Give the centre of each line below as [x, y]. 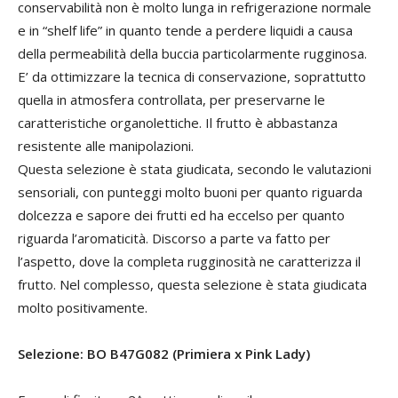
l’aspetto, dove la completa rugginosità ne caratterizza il [189, 261]
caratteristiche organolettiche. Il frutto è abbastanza [178, 123]
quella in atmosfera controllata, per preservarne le [171, 99]
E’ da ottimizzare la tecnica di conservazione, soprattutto [192, 76]
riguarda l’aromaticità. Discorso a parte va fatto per [174, 238]
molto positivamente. [83, 307]
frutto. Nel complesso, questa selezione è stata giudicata [192, 284]
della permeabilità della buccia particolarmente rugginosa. [192, 53]
